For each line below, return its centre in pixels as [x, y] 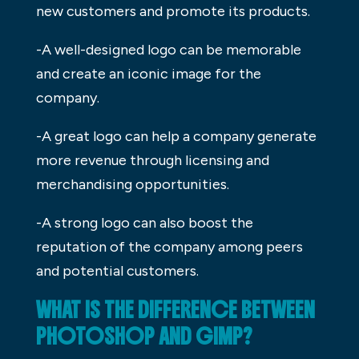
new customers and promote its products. [173, 12]
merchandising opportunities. [132, 185]
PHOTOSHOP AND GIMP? [146, 337]
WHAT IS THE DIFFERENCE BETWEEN [175, 311]
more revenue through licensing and [152, 161]
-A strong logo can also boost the [144, 223]
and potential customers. [117, 271]
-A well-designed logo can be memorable [168, 50]
